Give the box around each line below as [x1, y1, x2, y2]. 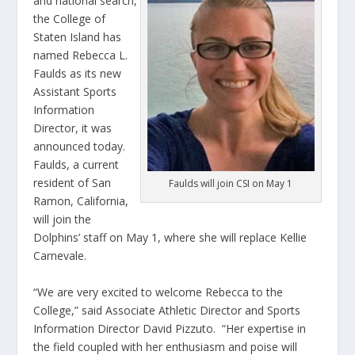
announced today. [33, 139, 129, 155]
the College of [33, 11, 106, 27]
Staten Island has [33, 29, 122, 45]
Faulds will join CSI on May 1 [169, 177, 293, 191]
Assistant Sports [33, 84, 117, 100]
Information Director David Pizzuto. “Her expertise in [33, 320, 307, 336]
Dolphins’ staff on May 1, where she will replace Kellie [33, 230, 307, 246]
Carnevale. [33, 248, 87, 264]
